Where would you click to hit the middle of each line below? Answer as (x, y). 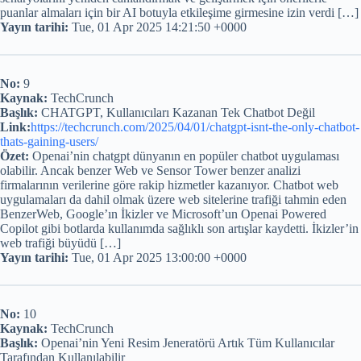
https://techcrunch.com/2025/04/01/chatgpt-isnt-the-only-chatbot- (195, 127)
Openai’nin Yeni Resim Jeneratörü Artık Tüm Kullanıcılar (186, 343)
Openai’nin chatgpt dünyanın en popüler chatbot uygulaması (184, 156)
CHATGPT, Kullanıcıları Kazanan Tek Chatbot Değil (176, 113)
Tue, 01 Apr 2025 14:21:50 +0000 (158, 27)
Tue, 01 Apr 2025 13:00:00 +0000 (158, 258)
